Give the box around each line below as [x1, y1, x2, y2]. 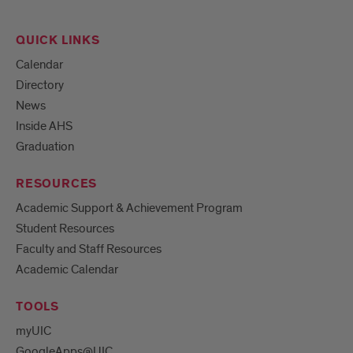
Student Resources [16, 220, 114, 236]
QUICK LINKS [16, 32, 100, 49]
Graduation [16, 138, 74, 154]
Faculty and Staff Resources [16, 240, 162, 257]
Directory [16, 76, 64, 93]
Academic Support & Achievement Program [16, 199, 243, 216]
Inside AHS [16, 117, 72, 134]
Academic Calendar [16, 261, 118, 277]
